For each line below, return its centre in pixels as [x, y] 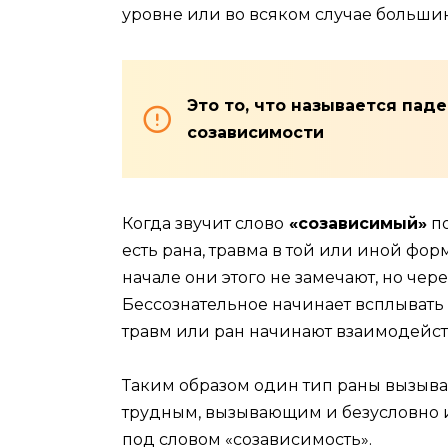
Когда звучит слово [203, 223]
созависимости [255, 132]
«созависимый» [355, 223]
